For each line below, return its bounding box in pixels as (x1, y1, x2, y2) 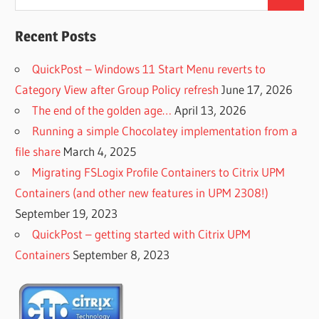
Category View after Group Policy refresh (15, 81, 219, 97)
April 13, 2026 (174, 102, 247, 117)
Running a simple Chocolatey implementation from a (32, 122, 298, 138)
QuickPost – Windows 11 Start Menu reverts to (32, 61, 266, 76)
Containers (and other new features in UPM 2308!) (15, 184, 269, 200)
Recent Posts (15, 27, 97, 45)
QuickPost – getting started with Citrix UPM (32, 226, 251, 241)
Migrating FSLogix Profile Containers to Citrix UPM (32, 164, 286, 179)
